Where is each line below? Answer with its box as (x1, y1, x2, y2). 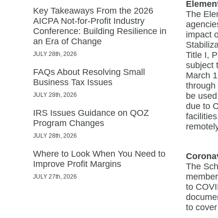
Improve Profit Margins (33, 159, 121, 169)
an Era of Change (33, 36, 104, 46)
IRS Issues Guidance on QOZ (33, 108, 149, 118)
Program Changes (33, 118, 104, 128)
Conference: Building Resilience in (33, 26, 166, 36)
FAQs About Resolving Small (33, 67, 145, 77)
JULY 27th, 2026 (33, 173, 77, 180)
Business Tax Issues (33, 77, 112, 87)
